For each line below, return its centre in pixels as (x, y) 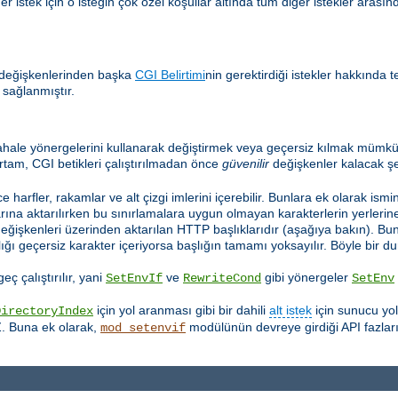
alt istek (291, 310)
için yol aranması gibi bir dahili (181, 310)
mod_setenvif (143, 327)
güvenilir (246, 163)
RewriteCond (222, 278)
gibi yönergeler (306, 277)
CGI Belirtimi (170, 75)
